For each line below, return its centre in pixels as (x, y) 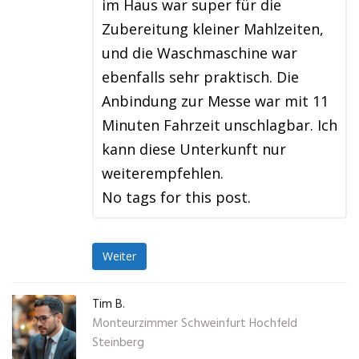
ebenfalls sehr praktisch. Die (200, 77)
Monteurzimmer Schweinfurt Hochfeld (195, 324)
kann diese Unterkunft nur (194, 149)
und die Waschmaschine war (200, 53)
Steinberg (118, 343)
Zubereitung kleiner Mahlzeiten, (213, 29)
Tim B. (109, 305)
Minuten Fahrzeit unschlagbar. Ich (220, 125)
